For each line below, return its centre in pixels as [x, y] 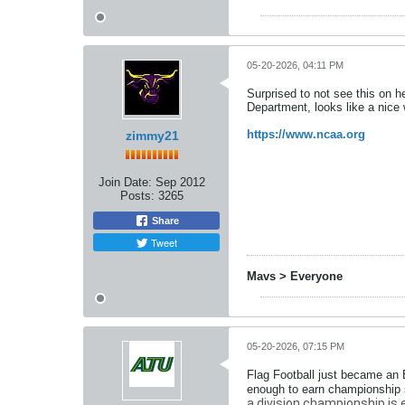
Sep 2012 [180, 182]
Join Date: [125, 182]
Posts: [137, 195]
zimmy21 [152, 135]
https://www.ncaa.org [306, 134]
